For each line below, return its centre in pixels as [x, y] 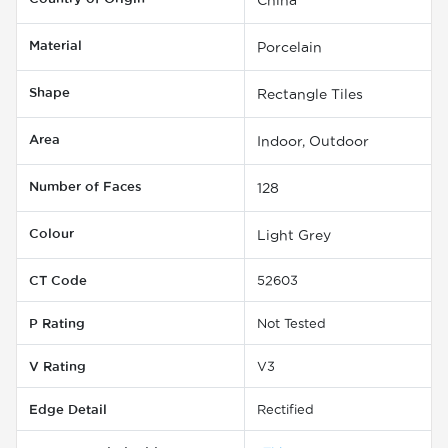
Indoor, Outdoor [313, 140]
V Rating [57, 365]
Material [55, 44]
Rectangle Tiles [310, 93]
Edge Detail [68, 408]
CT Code [58, 279]
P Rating [57, 322]
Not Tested [291, 322]
